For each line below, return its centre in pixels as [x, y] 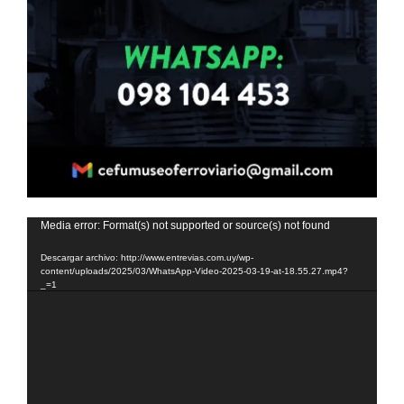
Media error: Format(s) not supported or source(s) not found [185, 226]
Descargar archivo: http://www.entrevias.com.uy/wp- [147, 258]
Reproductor [63, 227]
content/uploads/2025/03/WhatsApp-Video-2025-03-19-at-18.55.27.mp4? [194, 271]
